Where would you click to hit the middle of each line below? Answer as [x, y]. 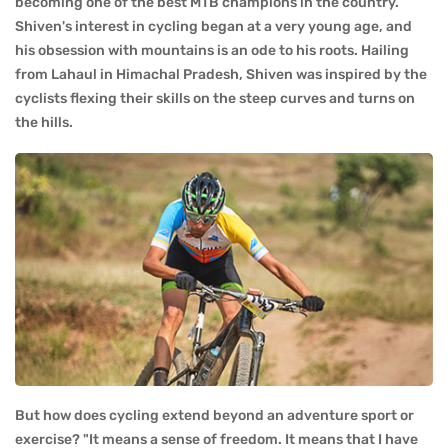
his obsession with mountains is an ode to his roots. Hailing [212, 51]
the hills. [44, 123]
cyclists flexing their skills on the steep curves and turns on [215, 99]
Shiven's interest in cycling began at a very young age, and [213, 27]
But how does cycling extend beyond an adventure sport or [214, 415]
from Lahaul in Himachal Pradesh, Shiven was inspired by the [221, 75]
